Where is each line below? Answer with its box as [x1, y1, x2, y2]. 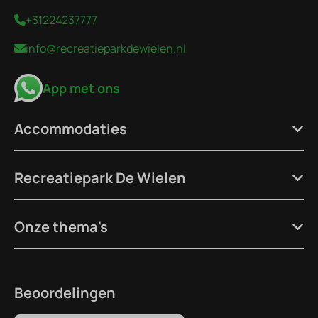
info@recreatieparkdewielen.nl [26, 40, 186, 56]
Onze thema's [14, 216, 108, 236]
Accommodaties [14, 119, 127, 138]
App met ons [43, 79, 120, 97]
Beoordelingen [14, 283, 116, 302]
